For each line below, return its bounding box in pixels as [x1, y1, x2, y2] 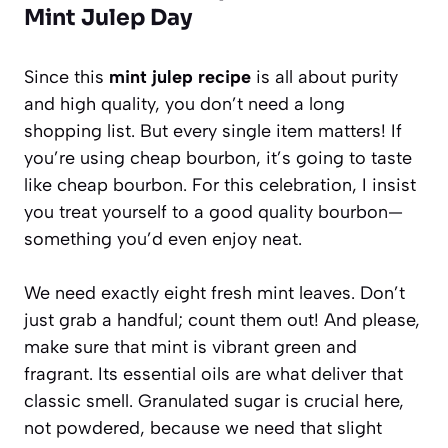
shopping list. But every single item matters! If [24, 119, 402, 142]
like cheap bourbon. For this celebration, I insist [24, 173, 416, 196]
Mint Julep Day [24, 3, 193, 31]
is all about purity [251, 65, 398, 88]
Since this [24, 65, 109, 88]
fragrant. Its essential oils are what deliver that [24, 362, 403, 385]
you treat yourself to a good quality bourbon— [24, 200, 403, 223]
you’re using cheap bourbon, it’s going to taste [24, 146, 412, 169]
